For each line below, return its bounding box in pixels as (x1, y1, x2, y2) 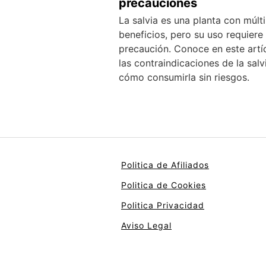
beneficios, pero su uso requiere (119, 28, 263, 41)
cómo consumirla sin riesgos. (119, 71, 249, 84)
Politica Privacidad (121, 200, 204, 211)
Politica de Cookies (121, 180, 206, 191)
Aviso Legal (121, 220, 172, 231)
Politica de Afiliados (121, 160, 209, 170)
